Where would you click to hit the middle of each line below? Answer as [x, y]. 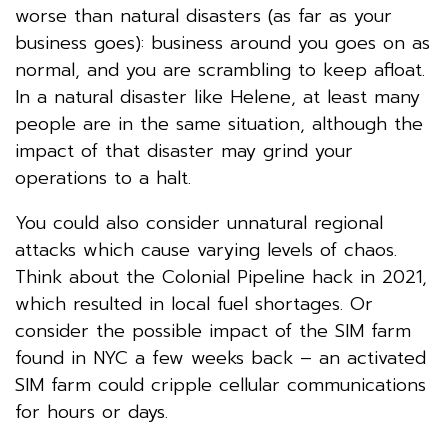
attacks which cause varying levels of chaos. [206, 249]
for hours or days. [91, 411]
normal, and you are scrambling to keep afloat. [220, 69]
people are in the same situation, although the [219, 123]
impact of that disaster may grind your [184, 150]
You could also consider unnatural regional [199, 222]
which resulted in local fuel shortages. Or [194, 303]
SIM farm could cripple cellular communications [220, 384]
